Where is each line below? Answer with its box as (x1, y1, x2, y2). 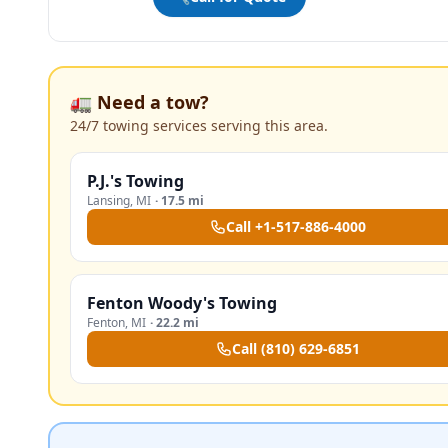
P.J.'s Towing (87, 170, 184, 192)
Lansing (87, 192, 130, 209)
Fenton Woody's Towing (87, 292, 277, 314)
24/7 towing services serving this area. (70, 116, 328, 135)
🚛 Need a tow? (70, 90, 209, 114)
